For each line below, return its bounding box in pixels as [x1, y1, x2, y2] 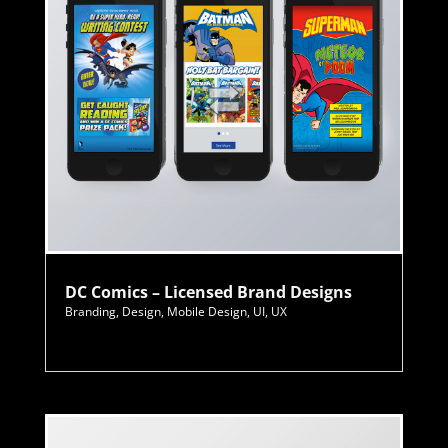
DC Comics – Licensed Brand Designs [64, 281, 352, 304]
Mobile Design [166, 303, 247, 321]
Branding [64, 303, 116, 321]
